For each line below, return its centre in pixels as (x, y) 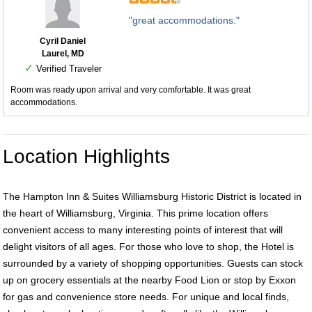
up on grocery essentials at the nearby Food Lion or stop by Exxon (149, 280)
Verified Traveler (67, 69)
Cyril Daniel (63, 41)
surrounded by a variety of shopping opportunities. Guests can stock (153, 263)
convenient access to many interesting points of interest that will (143, 230)
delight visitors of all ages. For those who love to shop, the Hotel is (148, 247)
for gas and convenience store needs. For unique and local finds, (146, 297)
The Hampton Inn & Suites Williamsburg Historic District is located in (152, 196)
